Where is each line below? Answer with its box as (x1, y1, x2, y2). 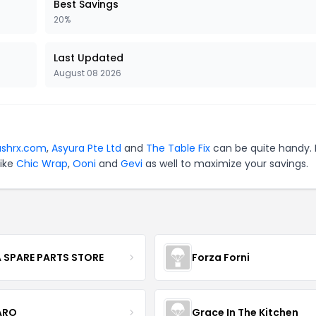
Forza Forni (191, 250, 250, 265)
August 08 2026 (54, 67, 121, 79)
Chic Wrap (16, 157, 68, 171)
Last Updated (54, 51, 123, 65)
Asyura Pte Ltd (51, 141, 121, 155)
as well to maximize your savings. (142, 157, 308, 171)
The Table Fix (146, 141, 210, 155)
